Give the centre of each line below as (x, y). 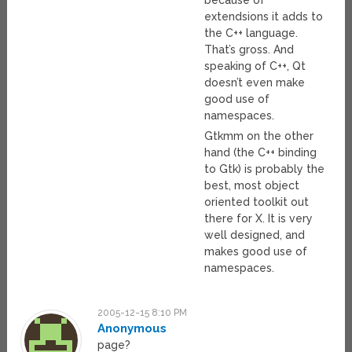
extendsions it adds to (264, 17)
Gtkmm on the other (259, 136)
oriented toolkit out (257, 202)
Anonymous (132, 329)
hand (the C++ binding (261, 153)
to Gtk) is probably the (265, 169)
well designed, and (255, 235)
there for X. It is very (259, 219)
